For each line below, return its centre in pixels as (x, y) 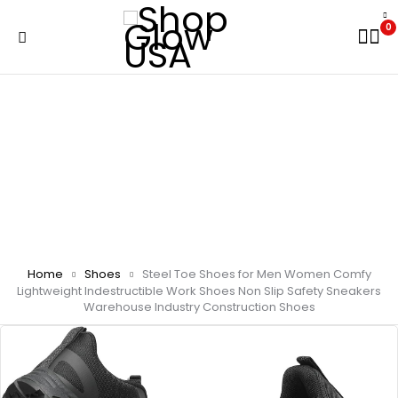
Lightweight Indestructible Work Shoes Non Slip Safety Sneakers (199, 291)
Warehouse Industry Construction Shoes (199, 307)
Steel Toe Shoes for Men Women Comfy (256, 274)
